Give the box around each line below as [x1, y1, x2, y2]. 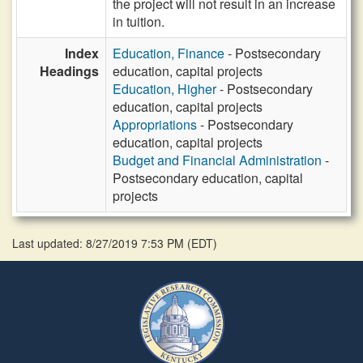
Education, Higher [113, 79, 216, 98]
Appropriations [113, 115, 197, 134]
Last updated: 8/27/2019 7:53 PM [12, 235, 187, 251]
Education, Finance [113, 44, 224, 62]
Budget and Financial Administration [113, 151, 322, 169]
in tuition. [113, 12, 164, 31]
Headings [40, 62, 99, 80]
